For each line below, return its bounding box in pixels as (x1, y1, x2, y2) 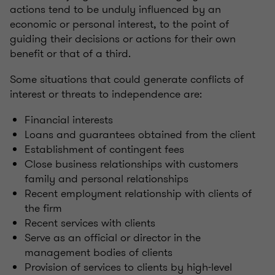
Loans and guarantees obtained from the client (25, 126, 255, 143)
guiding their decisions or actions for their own (10, 31, 236, 47)
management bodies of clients (25, 244, 172, 261)
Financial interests (25, 112, 113, 128)
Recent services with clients (25, 215, 155, 231)
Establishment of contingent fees (25, 141, 184, 158)
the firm (25, 200, 62, 217)
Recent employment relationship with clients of (25, 185, 252, 202)
